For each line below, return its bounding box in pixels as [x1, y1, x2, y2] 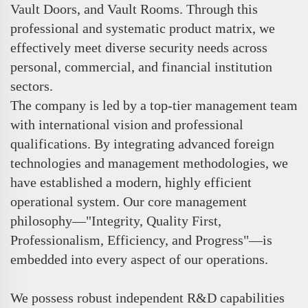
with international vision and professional [10, 116, 243, 132]
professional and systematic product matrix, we [10, 20, 275, 36]
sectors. [10, 78, 53, 93]
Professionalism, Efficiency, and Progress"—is [10, 232, 272, 247]
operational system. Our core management [10, 193, 247, 209]
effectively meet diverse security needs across [10, 39, 267, 55]
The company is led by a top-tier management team [10, 97, 298, 113]
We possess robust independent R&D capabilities [10, 289, 285, 305]
